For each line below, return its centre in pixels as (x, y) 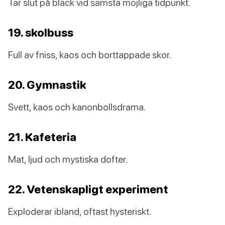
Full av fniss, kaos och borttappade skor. (90, 54)
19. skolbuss (41, 32)
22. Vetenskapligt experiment (88, 189)
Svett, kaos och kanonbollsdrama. (77, 106)
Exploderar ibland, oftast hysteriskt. (80, 211)
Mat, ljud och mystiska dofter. (68, 159)
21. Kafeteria (42, 137)
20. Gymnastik (47, 84)
